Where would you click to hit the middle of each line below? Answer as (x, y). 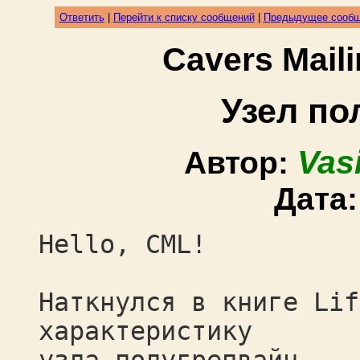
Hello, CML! (123, 244)
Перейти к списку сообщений (184, 17)
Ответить (82, 17)
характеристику (145, 331)
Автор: (241, 163)
